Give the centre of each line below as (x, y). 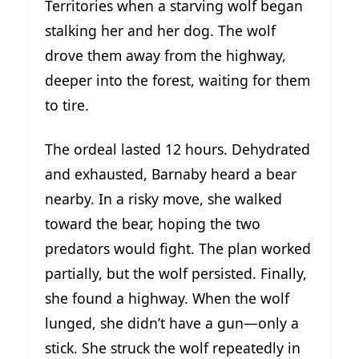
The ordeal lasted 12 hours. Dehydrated (177, 149)
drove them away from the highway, (165, 55)
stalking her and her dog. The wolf (160, 30)
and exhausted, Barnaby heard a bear (171, 173)
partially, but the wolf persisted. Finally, (176, 273)
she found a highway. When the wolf (167, 298)
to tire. (67, 105)
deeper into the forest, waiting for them (177, 80)
